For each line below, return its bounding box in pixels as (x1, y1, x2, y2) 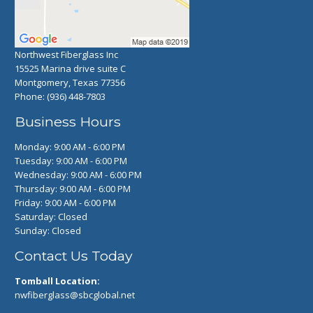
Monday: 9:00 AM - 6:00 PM (15, 140, 126, 153)
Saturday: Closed (15, 210, 88, 223)
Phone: (15, 89, 48, 103)
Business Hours (15, 112, 122, 130)
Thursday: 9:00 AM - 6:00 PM (15, 182, 131, 195)
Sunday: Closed (15, 224, 82, 237)
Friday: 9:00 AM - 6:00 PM (15, 196, 117, 209)
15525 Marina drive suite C (15, 61, 126, 75)
